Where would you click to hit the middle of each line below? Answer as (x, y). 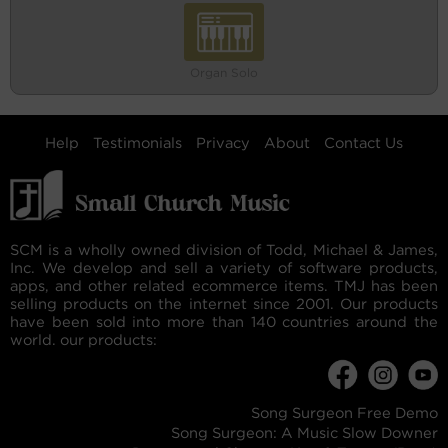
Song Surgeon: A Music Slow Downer (304, 433)
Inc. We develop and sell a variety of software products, (224, 268)
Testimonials (137, 142)
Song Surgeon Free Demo (344, 413)
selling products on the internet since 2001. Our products (224, 304)
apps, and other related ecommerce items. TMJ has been (224, 286)
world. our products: (83, 340)
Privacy (223, 142)
